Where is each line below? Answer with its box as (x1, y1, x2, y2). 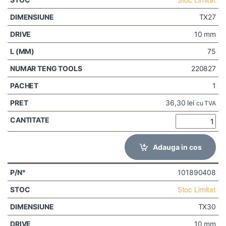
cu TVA (196, 99, 216, 107)
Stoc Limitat (177, 185, 216, 194)
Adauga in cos (152, 142, 202, 151)
